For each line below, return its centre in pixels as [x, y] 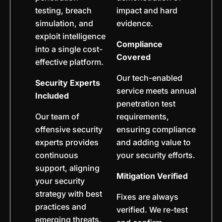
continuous [57, 155]
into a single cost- [69, 49]
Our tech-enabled [149, 78]
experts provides [67, 142]
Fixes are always [147, 196]
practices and [61, 206]
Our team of [57, 116]
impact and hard [147, 10]
